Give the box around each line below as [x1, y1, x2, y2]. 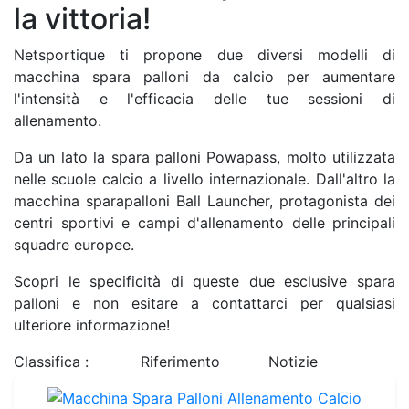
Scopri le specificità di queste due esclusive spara [14, 272, 395, 291]
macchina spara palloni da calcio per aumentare [14, 68, 395, 87]
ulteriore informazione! [14, 316, 170, 335]
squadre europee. [14, 236, 139, 255]
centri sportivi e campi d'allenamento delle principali [14, 214, 395, 233]
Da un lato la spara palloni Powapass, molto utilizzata [14, 148, 395, 167]
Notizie [267, 352, 318, 372]
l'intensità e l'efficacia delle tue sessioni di [14, 89, 395, 109]
